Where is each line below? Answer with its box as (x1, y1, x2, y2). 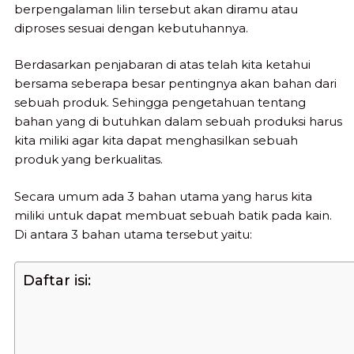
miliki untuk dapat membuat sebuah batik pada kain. (14, 207, 332, 223)
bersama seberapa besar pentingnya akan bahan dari (14, 76, 337, 92)
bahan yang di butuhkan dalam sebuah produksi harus (14, 114, 342, 130)
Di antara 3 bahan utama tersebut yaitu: (14, 226, 252, 242)
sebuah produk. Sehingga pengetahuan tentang (14, 95, 306, 111)
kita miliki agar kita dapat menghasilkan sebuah (14, 133, 298, 149)
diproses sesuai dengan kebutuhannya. (14, 20, 248, 36)
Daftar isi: (23, 272, 91, 290)
